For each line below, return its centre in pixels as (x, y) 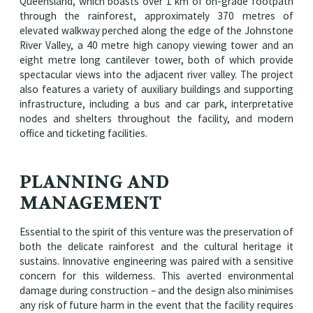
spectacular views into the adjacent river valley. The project (156, 75)
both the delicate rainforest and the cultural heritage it (156, 247)
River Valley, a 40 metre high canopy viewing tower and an (156, 45)
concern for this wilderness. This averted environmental (156, 276)
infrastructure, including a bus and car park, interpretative (156, 104)
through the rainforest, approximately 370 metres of (156, 16)
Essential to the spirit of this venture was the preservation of (156, 232)
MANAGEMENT (90, 203)
